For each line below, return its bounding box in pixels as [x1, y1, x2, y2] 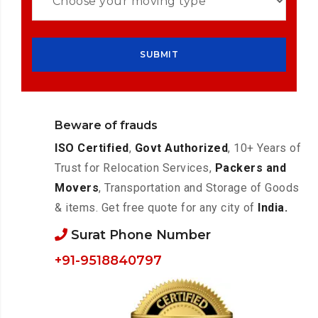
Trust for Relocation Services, [55, 161, 215, 175]
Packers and [214, 161, 287, 175]
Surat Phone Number [67, 227, 212, 243]
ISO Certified [55, 141, 129, 155]
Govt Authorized [134, 141, 229, 155]
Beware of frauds [55, 119, 158, 132]
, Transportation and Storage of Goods [99, 181, 300, 194]
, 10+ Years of [228, 141, 302, 155]
